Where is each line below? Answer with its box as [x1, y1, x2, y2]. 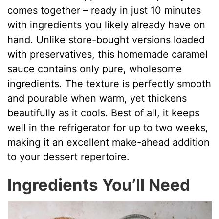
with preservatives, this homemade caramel [7, 48, 208, 60]
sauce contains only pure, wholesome [7, 63, 182, 75]
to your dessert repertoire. [7, 151, 130, 163]
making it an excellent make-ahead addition [7, 136, 210, 148]
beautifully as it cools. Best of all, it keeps [7, 107, 200, 119]
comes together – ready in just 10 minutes [7, 4, 201, 16]
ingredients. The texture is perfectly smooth [7, 77, 212, 89]
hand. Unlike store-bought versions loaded [7, 33, 205, 45]
